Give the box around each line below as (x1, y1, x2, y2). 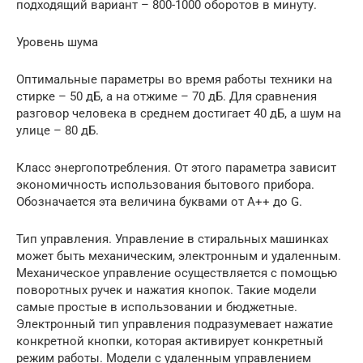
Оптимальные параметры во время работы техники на (16, 71, 332, 87)
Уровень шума (16, 34, 98, 49)
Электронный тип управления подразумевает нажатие (16, 316, 333, 331)
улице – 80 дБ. (16, 122, 99, 138)
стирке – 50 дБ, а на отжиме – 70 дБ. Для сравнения (16, 88, 317, 104)
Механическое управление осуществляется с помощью (16, 265, 337, 280)
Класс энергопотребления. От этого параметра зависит (16, 160, 336, 175)
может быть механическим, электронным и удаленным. (16, 248, 341, 263)
